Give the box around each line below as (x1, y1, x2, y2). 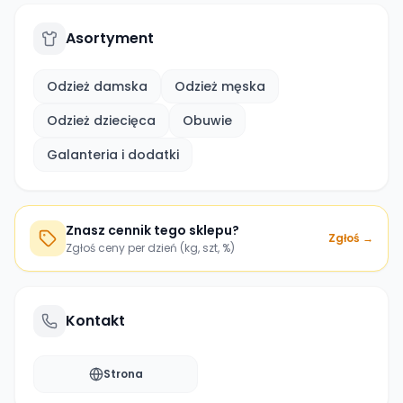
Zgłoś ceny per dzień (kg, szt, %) (66, 240, 235, 255)
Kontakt (66, 310, 125, 331)
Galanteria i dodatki (47, 146, 179, 164)
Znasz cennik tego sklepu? (66, 221, 239, 239)
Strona (103, 366, 143, 381)
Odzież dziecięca (47, 112, 156, 130)
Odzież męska (175, 77, 265, 95)
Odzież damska (47, 77, 148, 95)
